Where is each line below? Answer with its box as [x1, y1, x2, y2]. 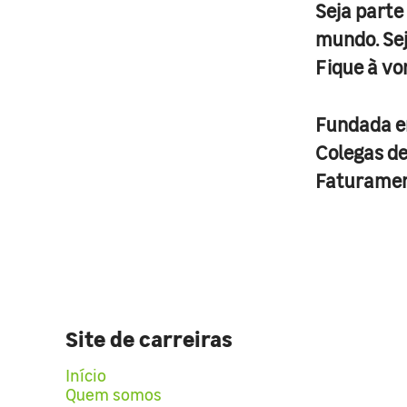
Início [65, 363, 106, 386]
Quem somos [65, 382, 162, 405]
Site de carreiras [65, 321, 233, 354]
